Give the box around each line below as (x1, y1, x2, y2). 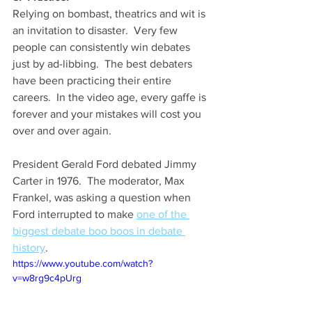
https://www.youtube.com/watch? (13, 258, 153, 270)
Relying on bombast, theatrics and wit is (13, 8, 208, 20)
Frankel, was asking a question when (13, 192, 194, 204)
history (13, 242, 45, 254)
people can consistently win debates (13, 41, 193, 54)
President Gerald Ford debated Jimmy (13, 158, 199, 171)
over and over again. (13, 125, 111, 137)
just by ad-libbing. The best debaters (13, 58, 195, 70)
